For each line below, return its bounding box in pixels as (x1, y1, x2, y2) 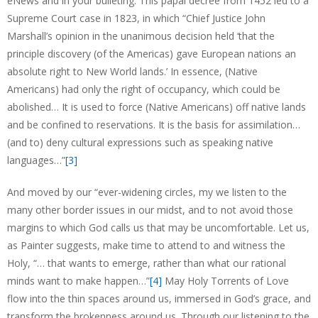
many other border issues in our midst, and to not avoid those (7, 203, 293, 216)
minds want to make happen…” (7, 274, 150, 287)
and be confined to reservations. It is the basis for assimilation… (7, 118, 300, 131)
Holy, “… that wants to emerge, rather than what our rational (7, 256, 286, 270)
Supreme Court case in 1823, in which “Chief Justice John (7, 11, 265, 25)
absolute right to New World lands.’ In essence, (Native (7, 65, 258, 78)
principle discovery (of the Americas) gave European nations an (7, 47, 296, 60)
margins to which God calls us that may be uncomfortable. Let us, (7, 221, 309, 234)
